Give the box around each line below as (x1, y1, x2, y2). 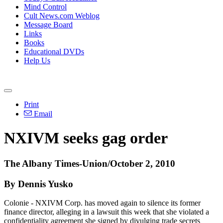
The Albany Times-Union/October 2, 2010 (4, 158, 175, 169)
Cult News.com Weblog (24, 11, 100, 20)
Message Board (24, 20, 73, 29)
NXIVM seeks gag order (4, 129, 168, 147)
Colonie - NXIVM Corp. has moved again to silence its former (4, 199, 201, 208)
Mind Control (24, 2, 67, 11)
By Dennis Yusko (4, 178, 73, 189)
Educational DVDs (24, 47, 84, 56)
